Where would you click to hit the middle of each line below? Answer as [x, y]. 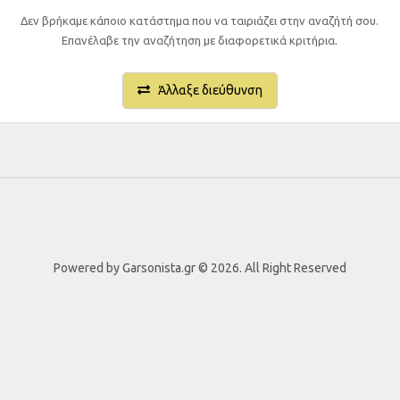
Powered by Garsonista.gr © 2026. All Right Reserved [200, 268]
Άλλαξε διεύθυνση [206, 90]
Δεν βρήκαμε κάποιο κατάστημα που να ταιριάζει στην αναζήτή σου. [200, 21]
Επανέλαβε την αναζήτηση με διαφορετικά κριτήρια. [200, 40]
